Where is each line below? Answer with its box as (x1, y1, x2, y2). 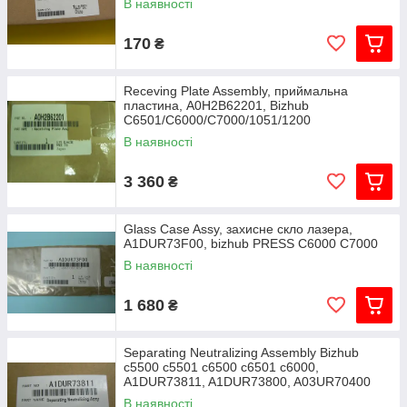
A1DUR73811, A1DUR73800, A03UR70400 (124, 374, 371, 389)
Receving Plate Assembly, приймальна (124, 84, 348, 98)
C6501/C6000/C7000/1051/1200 (124, 113, 311, 127)
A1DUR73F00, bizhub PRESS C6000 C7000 (124, 236, 378, 251)
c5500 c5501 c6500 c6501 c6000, (124, 360, 319, 374)
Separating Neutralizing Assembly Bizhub (124, 345, 359, 360)
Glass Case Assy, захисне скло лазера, (124, 222, 352, 236)
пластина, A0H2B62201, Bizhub (124, 98, 309, 113)
